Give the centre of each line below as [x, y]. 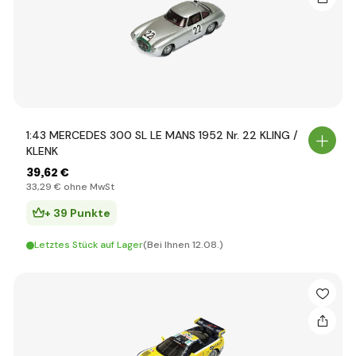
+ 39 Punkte [77, 213]
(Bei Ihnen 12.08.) [183, 245]
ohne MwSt [88, 187]
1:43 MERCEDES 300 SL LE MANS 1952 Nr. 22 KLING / [162, 135]
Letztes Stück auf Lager [89, 245]
